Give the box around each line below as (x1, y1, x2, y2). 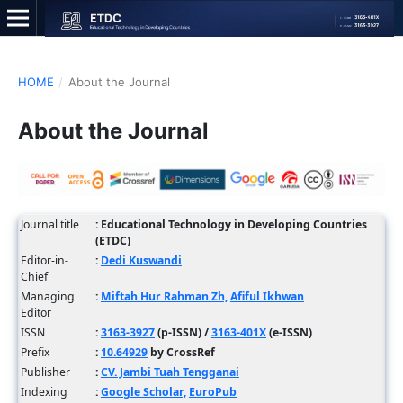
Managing (20, 289, 75, 304)
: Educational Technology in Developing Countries (94, 217, 367, 232)
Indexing (20, 384, 67, 399)
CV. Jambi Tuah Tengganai (100, 364, 239, 380)
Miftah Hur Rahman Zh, (100, 289, 228, 304)
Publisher (20, 364, 70, 380)
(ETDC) (94, 233, 130, 248)
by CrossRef (147, 345, 215, 360)
